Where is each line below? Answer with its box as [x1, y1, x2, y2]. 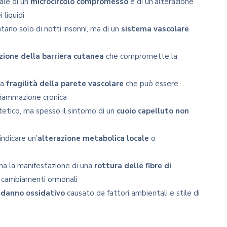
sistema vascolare [121, 24, 189, 34]
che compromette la [104, 51, 177, 61]
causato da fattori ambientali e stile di [65, 188, 200, 198]
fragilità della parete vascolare [6, 79, 124, 89]
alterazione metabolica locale [37, 133, 149, 143]
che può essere [124, 79, 178, 89]
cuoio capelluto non [117, 106, 189, 116]
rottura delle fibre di [94, 161, 171, 171]
